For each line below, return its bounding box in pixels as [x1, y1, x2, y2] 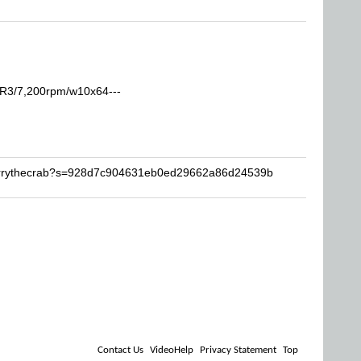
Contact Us [98, 345, 143, 355]
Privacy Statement [200, 345, 276, 355]
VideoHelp [150, 345, 193, 355]
